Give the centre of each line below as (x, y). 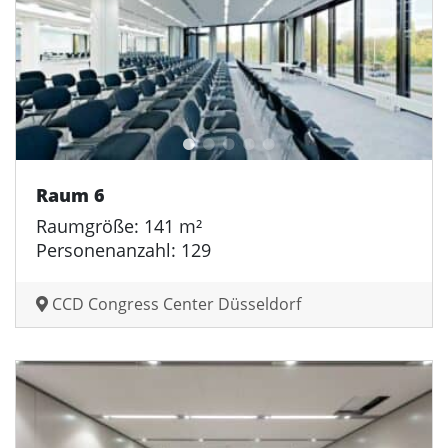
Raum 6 (70, 195)
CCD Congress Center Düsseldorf (174, 304)
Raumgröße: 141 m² (119, 226)
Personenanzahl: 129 (123, 250)
